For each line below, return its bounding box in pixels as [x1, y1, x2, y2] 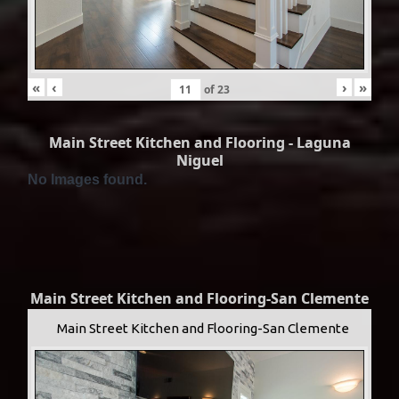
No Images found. [28, 172, 147, 188]
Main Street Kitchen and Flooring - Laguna [48, 133, 351, 153]
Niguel [175, 151, 224, 171]
